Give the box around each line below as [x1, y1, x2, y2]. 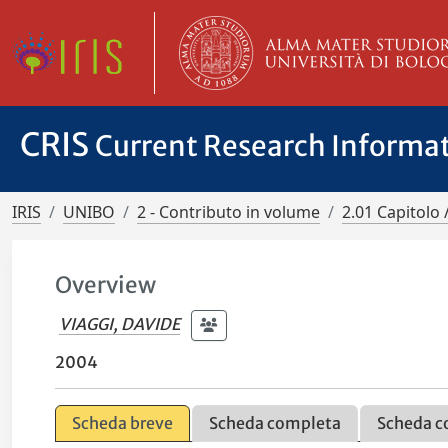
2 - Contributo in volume [137, 201, 320, 223]
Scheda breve [72, 413, 174, 433]
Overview [55, 271, 157, 299]
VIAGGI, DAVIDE [59, 313, 181, 334]
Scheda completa [209, 413, 342, 433]
